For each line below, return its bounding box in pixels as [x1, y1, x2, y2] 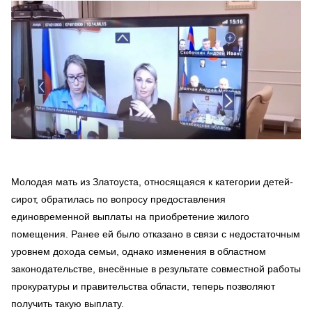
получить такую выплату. [11, 298, 124, 310]
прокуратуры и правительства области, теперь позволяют [11, 281, 275, 292]
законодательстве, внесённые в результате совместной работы [11, 263, 301, 275]
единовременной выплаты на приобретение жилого [11, 211, 249, 223]
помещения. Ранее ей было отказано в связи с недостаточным [11, 228, 300, 240]
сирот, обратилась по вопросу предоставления [11, 194, 226, 205]
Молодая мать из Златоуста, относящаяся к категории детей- [11, 176, 293, 188]
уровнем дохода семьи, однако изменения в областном [11, 246, 266, 258]
